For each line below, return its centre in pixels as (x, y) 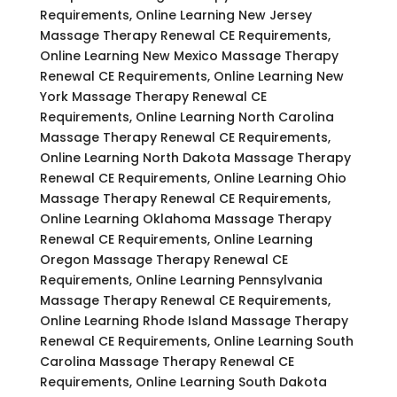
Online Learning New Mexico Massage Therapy (189, 55)
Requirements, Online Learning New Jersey (175, 15)
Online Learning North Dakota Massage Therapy (195, 157)
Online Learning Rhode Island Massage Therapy (194, 320)
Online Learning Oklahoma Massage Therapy (185, 218)
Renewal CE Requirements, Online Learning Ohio (193, 178)
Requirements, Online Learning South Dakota (183, 381)
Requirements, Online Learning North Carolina (187, 117)
